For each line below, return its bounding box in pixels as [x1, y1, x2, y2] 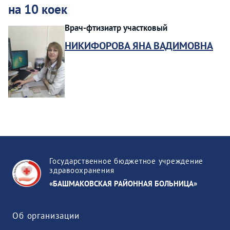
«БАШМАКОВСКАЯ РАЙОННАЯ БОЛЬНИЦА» [49, 179, 197, 189]
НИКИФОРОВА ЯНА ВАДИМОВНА [65, 39, 213, 53]
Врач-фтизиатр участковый [65, 22, 167, 34]
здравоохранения [49, 165, 114, 176]
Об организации [12, 210, 80, 222]
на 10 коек [8, 1, 67, 18]
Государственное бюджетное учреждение [49, 156, 203, 166]
